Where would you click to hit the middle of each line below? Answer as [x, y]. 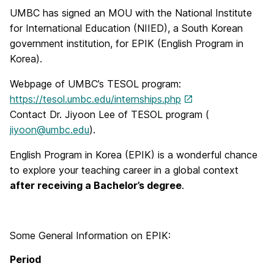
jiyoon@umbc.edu [50, 130]
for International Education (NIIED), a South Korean [126, 28]
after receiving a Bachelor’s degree [96, 185]
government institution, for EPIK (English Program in [127, 43]
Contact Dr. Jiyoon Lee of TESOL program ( [109, 114]
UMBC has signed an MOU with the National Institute [131, 13]
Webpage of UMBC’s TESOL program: [95, 84]
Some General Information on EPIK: [90, 235]
